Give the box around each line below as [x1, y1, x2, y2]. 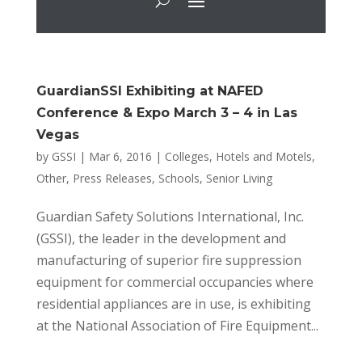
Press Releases [72, 170, 152, 187]
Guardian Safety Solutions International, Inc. [36, 208, 304, 226]
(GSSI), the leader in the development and [36, 229, 286, 248]
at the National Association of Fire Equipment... [36, 317, 318, 335]
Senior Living [205, 170, 272, 187]
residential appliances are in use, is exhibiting [36, 295, 311, 314]
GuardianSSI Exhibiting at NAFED [36, 83, 263, 99]
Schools [158, 170, 200, 187]
